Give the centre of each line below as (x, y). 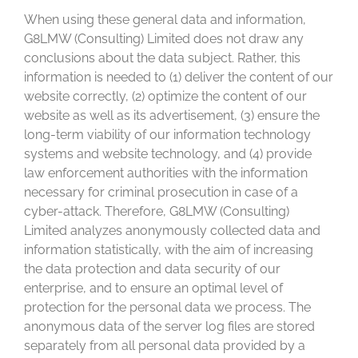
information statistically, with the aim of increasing (169, 250)
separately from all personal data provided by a (165, 346)
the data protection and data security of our (152, 269)
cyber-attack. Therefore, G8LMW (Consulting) (157, 211)
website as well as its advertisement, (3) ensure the (172, 115)
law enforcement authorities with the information (166, 173)
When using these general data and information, (165, 20)
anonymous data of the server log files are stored (169, 326)
